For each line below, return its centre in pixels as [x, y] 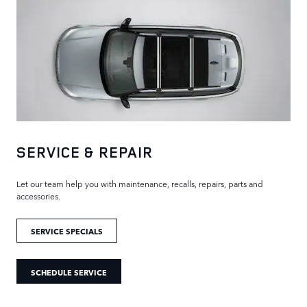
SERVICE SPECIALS [67, 231]
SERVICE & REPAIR [85, 152]
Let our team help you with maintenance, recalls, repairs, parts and [140, 183]
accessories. [38, 196]
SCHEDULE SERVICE [69, 271]
